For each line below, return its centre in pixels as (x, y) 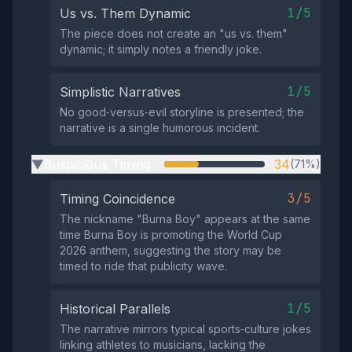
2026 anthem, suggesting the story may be (170, 250)
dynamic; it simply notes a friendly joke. (161, 49)
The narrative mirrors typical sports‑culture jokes (185, 329)
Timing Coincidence (117, 199)
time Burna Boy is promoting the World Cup (171, 235)
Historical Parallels (115, 309)
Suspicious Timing (97, 164)
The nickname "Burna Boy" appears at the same (185, 219)
